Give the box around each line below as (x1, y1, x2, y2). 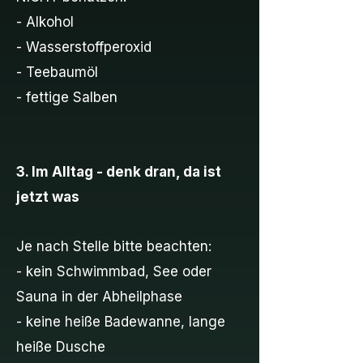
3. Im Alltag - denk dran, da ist (16, 164, 221, 180)
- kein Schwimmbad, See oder (16, 263, 211, 280)
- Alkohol (16, 14, 74, 30)
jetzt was (16, 189, 79, 205)
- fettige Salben (16, 89, 117, 105)
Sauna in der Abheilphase (16, 288, 182, 305)
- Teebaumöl (16, 64, 98, 80)
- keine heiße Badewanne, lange (16, 314, 225, 330)
